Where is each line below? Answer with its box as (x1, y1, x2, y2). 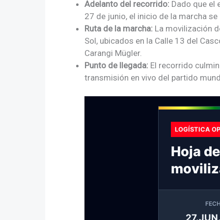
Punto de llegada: (84, 60, 148, 70)
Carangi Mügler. (84, 48, 142, 58)
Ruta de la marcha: (84, 23, 153, 33)
